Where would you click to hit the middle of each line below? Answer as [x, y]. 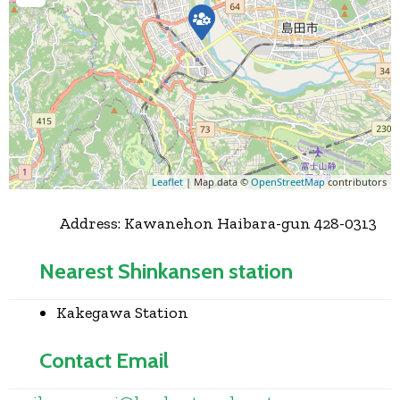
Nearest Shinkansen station [166, 271]
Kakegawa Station [122, 313]
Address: [91, 224]
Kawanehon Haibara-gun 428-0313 [250, 224]
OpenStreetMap [288, 182]
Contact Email [104, 361]
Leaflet [167, 182]
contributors [356, 182]
